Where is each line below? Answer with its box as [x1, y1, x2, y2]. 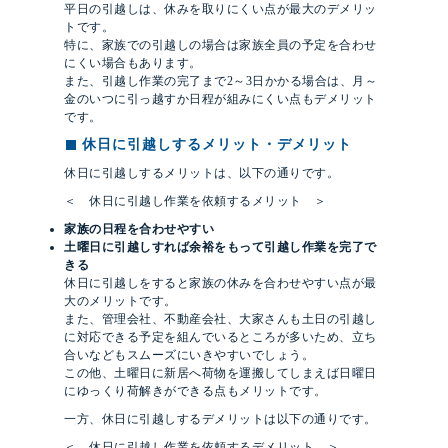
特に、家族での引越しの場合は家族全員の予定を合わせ [64, 37, 377, 52]
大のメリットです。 [64, 293, 177, 308]
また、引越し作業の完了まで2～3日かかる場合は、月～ [64, 73, 377, 88]
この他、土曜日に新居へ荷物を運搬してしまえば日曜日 [64, 365, 377, 380]
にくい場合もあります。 [64, 55, 202, 70]
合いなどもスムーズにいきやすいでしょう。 [64, 347, 314, 362]
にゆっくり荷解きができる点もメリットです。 [64, 383, 327, 398]
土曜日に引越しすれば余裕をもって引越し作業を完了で [64, 239, 377, 254]
